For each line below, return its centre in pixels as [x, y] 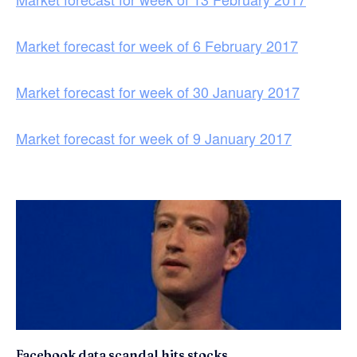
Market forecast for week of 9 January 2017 [154, 137]
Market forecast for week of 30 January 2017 [158, 91]
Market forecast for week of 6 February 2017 [157, 45]
